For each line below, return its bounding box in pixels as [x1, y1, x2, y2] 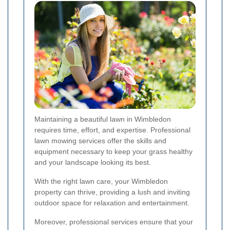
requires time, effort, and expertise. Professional [34, 125, 190, 134]
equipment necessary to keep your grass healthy [34, 147, 193, 156]
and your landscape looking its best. [34, 158, 151, 166]
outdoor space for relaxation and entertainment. [34, 198, 189, 207]
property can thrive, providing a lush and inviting [34, 187, 190, 196]
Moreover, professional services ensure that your [34, 217, 193, 226]
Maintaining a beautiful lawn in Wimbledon [34, 114, 171, 123]
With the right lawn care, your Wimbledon [34, 177, 168, 185]
